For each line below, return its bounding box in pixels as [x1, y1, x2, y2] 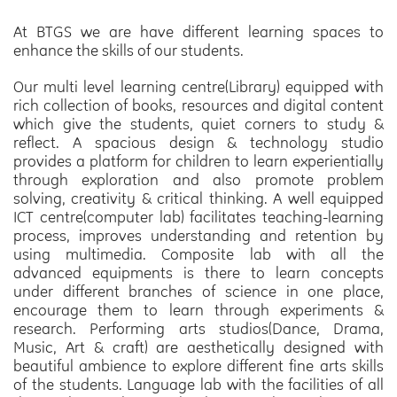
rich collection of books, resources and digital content [13, 95, 384, 114]
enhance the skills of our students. [13, 40, 244, 59]
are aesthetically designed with [147, 337, 385, 356]
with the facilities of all [222, 374, 385, 393]
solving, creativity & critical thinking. [13, 188, 274, 207]
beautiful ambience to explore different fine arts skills [13, 355, 384, 375]
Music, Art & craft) [13, 337, 148, 356]
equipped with [279, 76, 385, 96]
